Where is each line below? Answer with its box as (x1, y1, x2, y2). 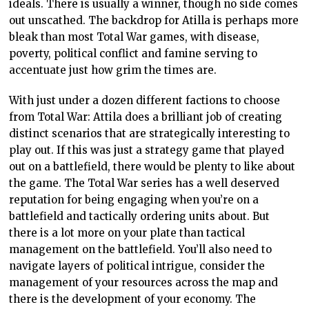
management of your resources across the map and (9, 276, 279, 290)
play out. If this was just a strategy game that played (9, 143, 285, 157)
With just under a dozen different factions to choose (9, 94, 281, 108)
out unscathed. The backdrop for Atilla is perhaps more (9, 14, 299, 28)
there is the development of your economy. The (9, 292, 257, 306)
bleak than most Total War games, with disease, (9, 30, 260, 44)
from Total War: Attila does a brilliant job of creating (9, 110, 283, 124)
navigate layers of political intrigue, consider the (9, 259, 266, 273)
